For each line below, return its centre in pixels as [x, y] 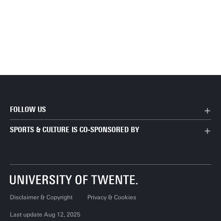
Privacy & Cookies [112, 198]
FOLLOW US [28, 110]
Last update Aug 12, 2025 [45, 215]
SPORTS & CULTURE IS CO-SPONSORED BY [74, 130]
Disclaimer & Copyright [41, 198]
